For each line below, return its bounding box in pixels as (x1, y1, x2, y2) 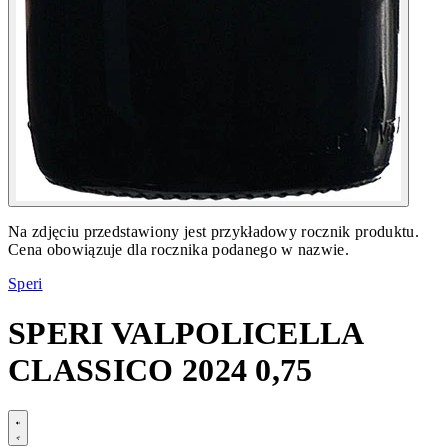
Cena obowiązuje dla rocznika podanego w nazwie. (8, 241, 350, 259)
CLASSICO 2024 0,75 (8, 351, 313, 388)
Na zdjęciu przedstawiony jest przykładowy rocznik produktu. (8, 223, 419, 241)
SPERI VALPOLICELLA (8, 314, 363, 351)
